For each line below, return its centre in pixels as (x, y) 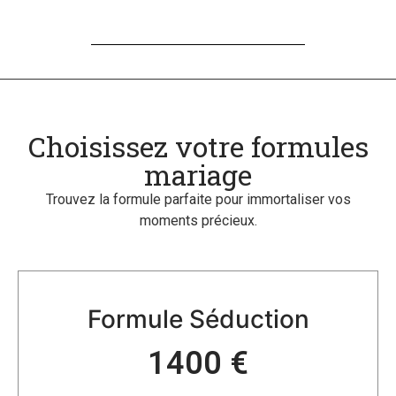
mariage (198, 174)
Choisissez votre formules (198, 146)
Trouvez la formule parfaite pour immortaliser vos (198, 199)
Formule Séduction (198, 320)
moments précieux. (198, 220)
